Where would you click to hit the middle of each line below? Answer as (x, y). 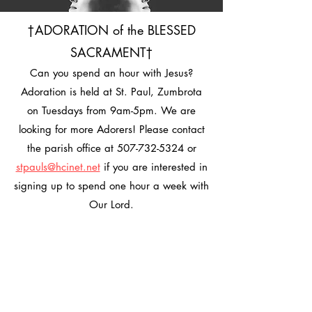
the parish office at (72, 148)
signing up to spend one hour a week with (111, 186)
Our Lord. (111, 204)
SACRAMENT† (111, 52)
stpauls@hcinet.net (58, 167)
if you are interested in (155, 167)
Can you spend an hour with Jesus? (111, 73)
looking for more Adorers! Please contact (111, 129)
